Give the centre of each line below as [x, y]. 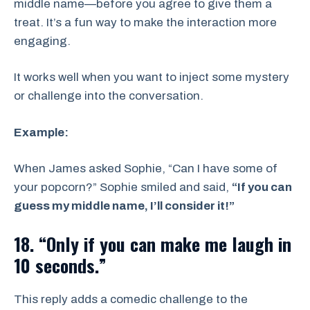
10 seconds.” [60, 265]
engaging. [42, 41]
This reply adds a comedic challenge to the [131, 299]
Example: [41, 132]
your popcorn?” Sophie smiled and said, [123, 188]
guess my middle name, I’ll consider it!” [124, 206]
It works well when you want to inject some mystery [152, 77]
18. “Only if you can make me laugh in [153, 244]
